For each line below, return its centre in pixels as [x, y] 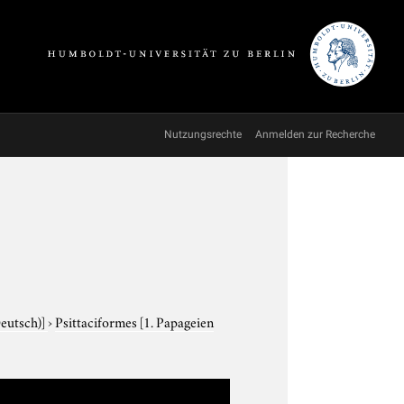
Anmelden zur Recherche [315, 134]
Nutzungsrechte [203, 134]
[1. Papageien [177, 321]
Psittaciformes [98, 321]
